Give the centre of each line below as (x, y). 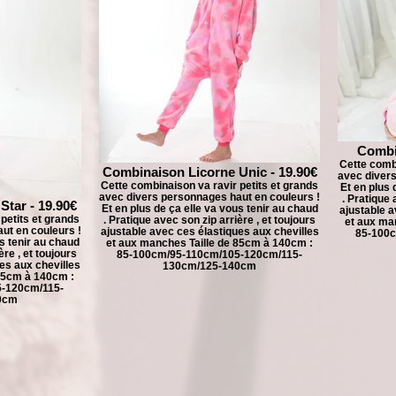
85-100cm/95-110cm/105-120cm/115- (209, 254)
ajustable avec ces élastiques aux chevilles (209, 231)
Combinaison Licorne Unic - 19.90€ (209, 172)
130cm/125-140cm (209, 266)
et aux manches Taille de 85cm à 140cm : (209, 243)
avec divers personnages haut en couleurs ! (209, 197)
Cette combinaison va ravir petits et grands (209, 185)
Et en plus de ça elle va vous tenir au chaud (209, 208)
